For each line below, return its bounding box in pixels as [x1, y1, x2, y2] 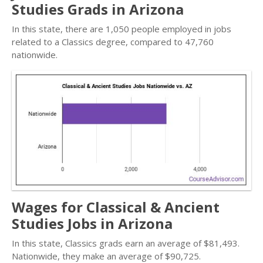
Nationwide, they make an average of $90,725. [12, 250, 201, 262]
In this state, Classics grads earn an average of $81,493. [12, 237, 240, 249]
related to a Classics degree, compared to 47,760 [12, 36, 214, 48]
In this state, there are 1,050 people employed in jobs [12, 23, 231, 35]
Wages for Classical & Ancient [12, 197, 220, 217]
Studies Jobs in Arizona [12, 214, 173, 233]
